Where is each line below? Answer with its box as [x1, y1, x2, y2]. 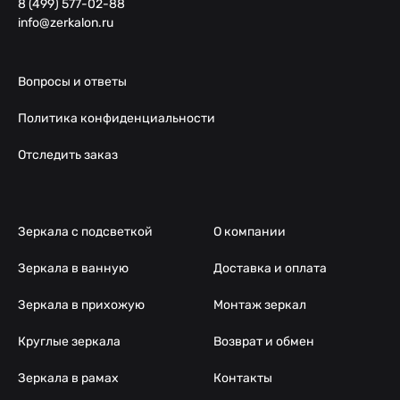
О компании [213, 224, 286, 240]
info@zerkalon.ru [18, 15, 113, 31]
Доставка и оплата [213, 261, 327, 277]
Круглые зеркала [18, 334, 121, 350]
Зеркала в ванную [18, 261, 129, 277]
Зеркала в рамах [18, 371, 119, 387]
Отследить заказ [18, 147, 118, 163]
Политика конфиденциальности [18, 111, 215, 127]
